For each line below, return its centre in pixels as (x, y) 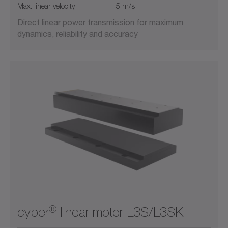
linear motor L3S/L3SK (120, 212)
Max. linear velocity (46, 6)
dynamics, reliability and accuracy (78, 34)
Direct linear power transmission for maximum (100, 22)
